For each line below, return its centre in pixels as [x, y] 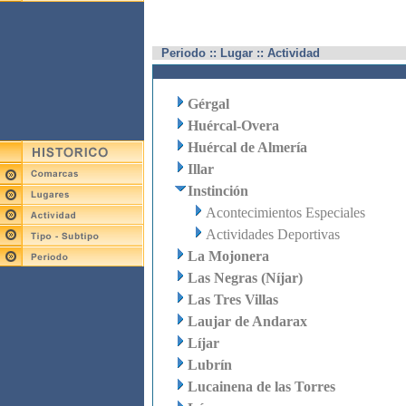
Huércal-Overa [233, 126]
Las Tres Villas [232, 300]
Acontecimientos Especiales [285, 213]
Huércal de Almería [247, 147]
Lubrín [209, 365]
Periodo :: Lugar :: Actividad [240, 53]
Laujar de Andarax [247, 321]
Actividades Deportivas [272, 234]
